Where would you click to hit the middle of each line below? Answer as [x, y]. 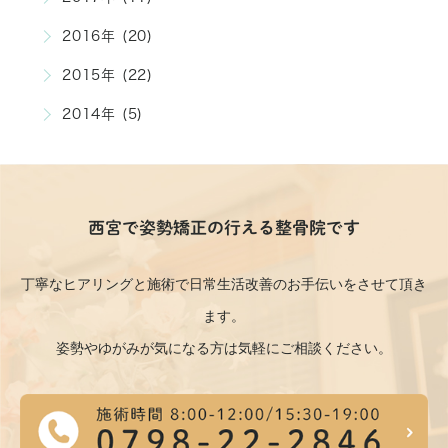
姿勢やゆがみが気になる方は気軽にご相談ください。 [224, 347]
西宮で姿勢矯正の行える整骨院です [224, 227]
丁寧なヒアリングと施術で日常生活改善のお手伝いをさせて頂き [224, 283]
